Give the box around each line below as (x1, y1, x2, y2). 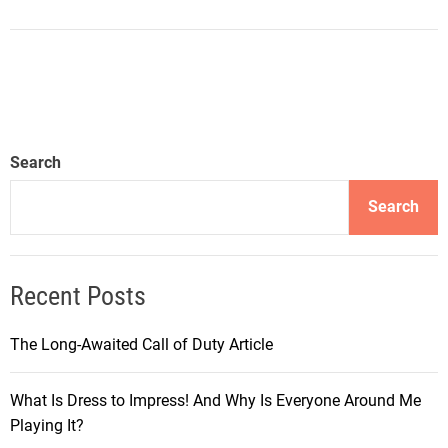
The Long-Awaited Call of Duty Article (10, 334, 273, 354)
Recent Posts (10, 280, 146, 311)
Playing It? (10, 415, 84, 435)
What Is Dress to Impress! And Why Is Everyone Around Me (10, 390, 421, 410)
